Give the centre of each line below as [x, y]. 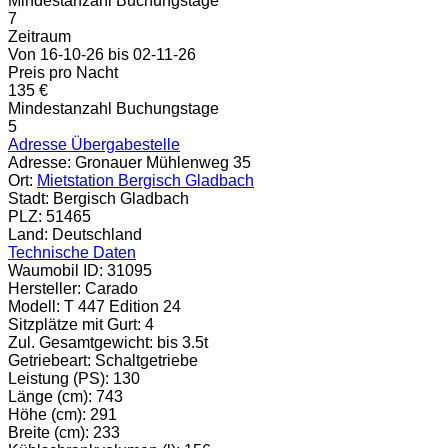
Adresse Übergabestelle [94, 145]
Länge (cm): [50, 397]
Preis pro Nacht [63, 73]
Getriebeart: [49, 361]
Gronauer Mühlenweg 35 [161, 163]
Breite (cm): [48, 433]
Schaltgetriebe [144, 361]
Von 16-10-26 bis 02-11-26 [102, 55]
